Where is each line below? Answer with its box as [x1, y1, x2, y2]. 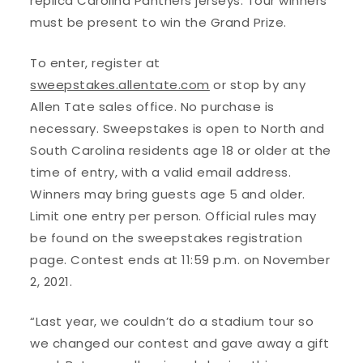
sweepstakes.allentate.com [30, 75, 210, 93]
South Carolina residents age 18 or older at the [30, 141, 331, 159]
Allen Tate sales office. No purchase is [30, 97, 275, 115]
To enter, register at [30, 53, 160, 71]
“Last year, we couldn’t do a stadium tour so [30, 313, 314, 331]
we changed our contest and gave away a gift [30, 335, 330, 352]
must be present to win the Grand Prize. [30, 14, 287, 32]
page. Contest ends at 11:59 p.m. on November [30, 250, 331, 268]
